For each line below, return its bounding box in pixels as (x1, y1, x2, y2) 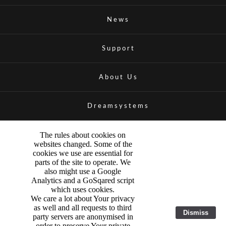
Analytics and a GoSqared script (31, 176, 134, 185)
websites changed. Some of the (33, 140, 132, 149)
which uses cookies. (51, 185, 115, 194)
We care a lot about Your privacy (31, 194, 135, 203)
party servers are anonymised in (32, 212, 133, 221)
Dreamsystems (87, 102, 149, 110)
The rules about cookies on (40, 131, 126, 140)
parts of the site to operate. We (35, 158, 131, 167)
